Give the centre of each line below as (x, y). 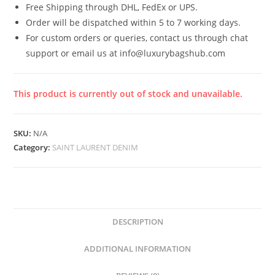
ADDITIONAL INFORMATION (137, 249)
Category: (33, 147)
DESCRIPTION (137, 222)
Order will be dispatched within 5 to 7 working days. (134, 22)
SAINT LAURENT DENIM (95, 147)
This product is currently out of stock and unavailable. (128, 93)
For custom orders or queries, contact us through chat (137, 37)
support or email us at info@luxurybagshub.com (126, 53)
